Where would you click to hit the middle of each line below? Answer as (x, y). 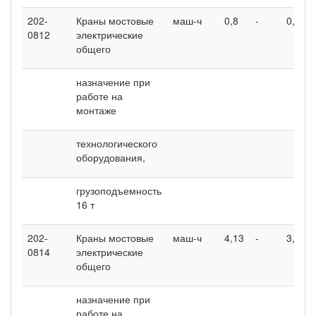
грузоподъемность (119, 190)
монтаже (96, 110)
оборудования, (111, 157)
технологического (117, 143)
